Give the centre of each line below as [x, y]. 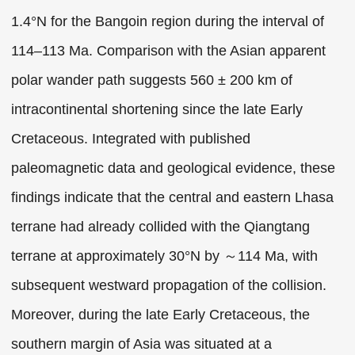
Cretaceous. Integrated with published [131, 139]
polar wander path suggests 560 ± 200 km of [152, 80]
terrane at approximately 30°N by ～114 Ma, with [165, 256]
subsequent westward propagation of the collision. [169, 285]
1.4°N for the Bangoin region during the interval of [168, 21]
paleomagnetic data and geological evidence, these [174, 168]
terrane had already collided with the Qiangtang [161, 227]
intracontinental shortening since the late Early [157, 109]
